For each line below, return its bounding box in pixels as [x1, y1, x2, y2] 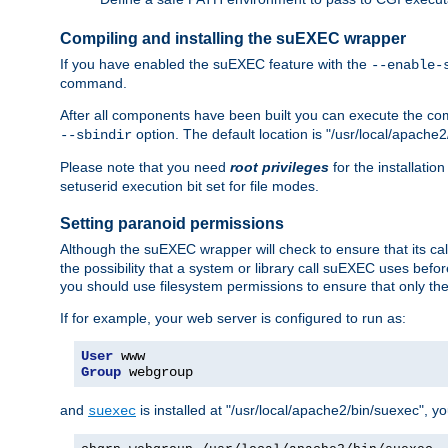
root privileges [230, 158, 329, 175]
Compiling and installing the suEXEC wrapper [60, 30, 406, 48]
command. [60, 74, 127, 91]
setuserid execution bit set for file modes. [60, 177, 319, 194]
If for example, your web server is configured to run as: [60, 309, 406, 326]
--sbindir [60, 126, 132, 143]
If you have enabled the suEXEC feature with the [60, 55, 371, 72]
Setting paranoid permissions [60, 215, 284, 233]
